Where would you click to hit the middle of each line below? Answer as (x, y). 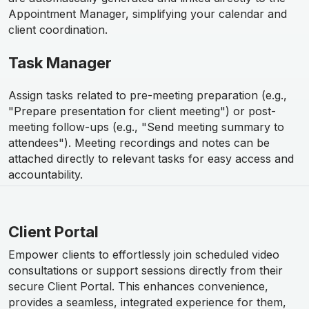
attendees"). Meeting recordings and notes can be (139, 143)
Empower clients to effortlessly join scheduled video (144, 255)
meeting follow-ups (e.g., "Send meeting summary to (146, 127)
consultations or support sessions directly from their (146, 271)
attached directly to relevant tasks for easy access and (151, 159)
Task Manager (60, 63)
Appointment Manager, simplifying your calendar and (148, 14)
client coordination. (58, 30)
